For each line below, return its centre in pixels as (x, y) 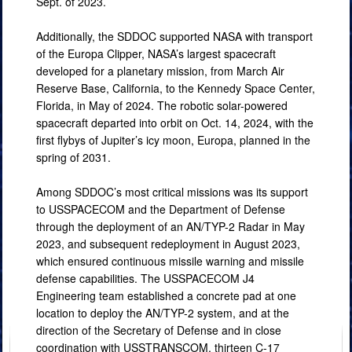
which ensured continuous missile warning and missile (170, 261)
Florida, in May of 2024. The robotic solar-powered (162, 105)
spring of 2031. (73, 157)
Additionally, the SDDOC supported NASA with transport (174, 36)
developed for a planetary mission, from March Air (160, 71)
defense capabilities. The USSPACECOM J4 (145, 278)
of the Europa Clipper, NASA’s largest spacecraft (156, 53)
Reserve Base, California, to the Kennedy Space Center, (176, 88)
